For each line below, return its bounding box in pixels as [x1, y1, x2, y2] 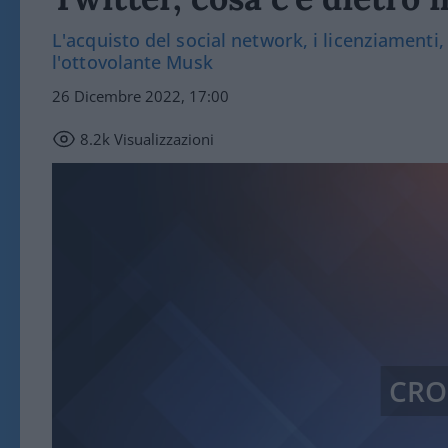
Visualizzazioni [110, 129, 214, 149]
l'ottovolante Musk [52, 50, 213, 74]
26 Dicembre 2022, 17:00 [52, 86, 229, 106]
